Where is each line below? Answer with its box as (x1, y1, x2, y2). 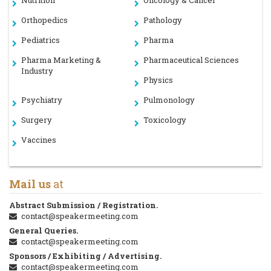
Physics (143, 74, 173, 86)
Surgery (21, 114, 52, 126)
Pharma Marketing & (21, 54, 101, 66)
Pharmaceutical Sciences (143, 54, 239, 66)
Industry (21, 65, 53, 77)
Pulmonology (143, 94, 195, 106)
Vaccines (21, 134, 56, 146)
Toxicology (143, 114, 186, 126)
